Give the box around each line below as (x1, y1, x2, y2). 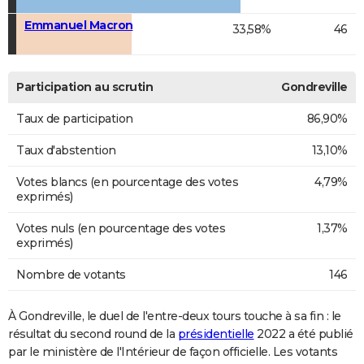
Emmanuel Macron (24, 18, 133, 33)
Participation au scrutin (16, 80, 153, 95)
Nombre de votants (16, 267, 126, 283)
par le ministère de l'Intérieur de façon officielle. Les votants (8, 344, 337, 360)
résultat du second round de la (8, 327, 178, 342)
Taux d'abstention (16, 143, 116, 158)
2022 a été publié (253, 327, 353, 342)
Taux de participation (16, 111, 133, 127)
